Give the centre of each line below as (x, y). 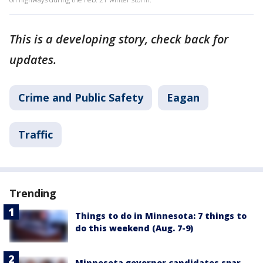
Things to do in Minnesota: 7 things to (161, 216)
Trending (33, 193)
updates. (34, 60)
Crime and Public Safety (81, 98)
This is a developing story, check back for (119, 39)
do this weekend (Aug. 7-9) (134, 228)
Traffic (36, 135)
